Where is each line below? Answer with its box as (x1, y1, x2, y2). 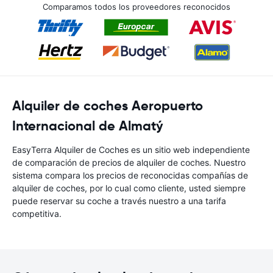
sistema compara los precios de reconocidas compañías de (12, 170, 248, 180)
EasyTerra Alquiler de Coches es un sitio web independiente (12, 144, 250, 155)
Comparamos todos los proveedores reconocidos (43, 2, 230, 12)
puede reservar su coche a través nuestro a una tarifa (12, 196, 226, 206)
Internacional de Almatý (12, 118, 163, 134)
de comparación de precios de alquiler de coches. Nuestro (12, 157, 246, 168)
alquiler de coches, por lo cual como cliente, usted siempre (12, 183, 246, 193)
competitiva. (12, 208, 62, 219)
